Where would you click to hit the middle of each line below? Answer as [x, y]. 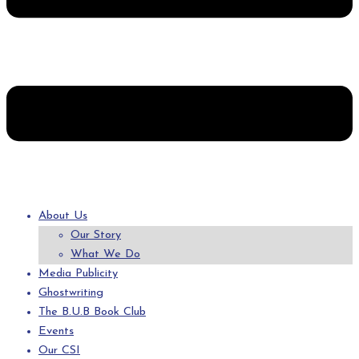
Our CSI [59, 350]
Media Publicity [78, 273]
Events [56, 331]
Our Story [96, 235]
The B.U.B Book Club [92, 312]
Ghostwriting [71, 292]
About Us [63, 216]
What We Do [105, 254]
